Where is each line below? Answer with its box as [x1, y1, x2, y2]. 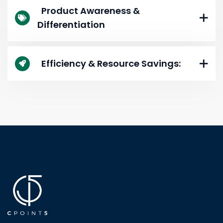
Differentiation [37, 18, 105, 31]
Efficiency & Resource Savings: [37, 57, 181, 70]
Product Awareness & [37, 4, 140, 17]
